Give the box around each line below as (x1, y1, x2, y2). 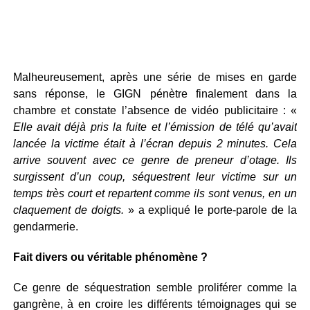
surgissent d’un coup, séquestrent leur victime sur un (12, 171, 298, 183)
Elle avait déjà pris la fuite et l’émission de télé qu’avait (12, 121, 298, 133)
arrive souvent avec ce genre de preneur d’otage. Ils (12, 154, 298, 166)
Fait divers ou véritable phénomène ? (12, 251, 208, 263)
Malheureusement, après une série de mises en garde (12, 71, 298, 83)
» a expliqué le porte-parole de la (123, 204, 298, 216)
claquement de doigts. (12, 204, 124, 216)
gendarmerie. (12, 221, 78, 232)
